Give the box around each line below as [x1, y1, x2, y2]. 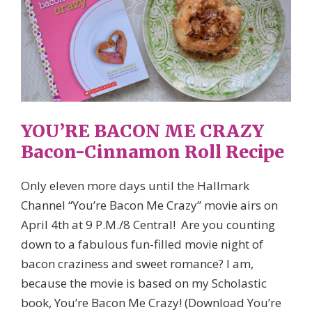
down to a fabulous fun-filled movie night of [21, 235, 263, 252]
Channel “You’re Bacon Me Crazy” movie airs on [21, 196, 278, 213]
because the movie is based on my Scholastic [21, 274, 267, 291]
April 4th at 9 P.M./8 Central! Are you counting [21, 216, 275, 233]
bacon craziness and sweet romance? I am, [21, 255, 253, 272]
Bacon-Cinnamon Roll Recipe [21, 140, 284, 163]
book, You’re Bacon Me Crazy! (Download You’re [21, 294, 281, 311]
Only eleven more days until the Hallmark [21, 177, 249, 194]
